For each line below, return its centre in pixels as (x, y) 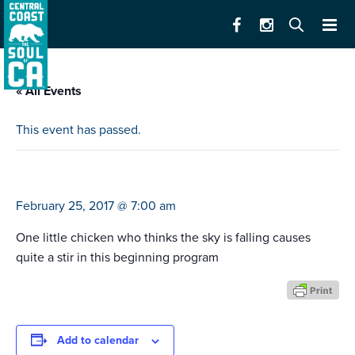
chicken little (62, 180)
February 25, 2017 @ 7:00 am (96, 206)
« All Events (49, 92)
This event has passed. (78, 130)
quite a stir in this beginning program (117, 258)
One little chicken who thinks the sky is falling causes (163, 238)
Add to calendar (98, 341)
